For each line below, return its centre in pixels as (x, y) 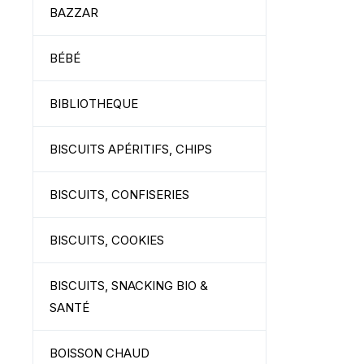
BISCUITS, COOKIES (107, 240)
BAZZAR (74, 13)
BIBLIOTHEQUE (94, 104)
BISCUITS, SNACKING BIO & (129, 286)
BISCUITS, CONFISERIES (119, 195)
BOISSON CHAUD (100, 353)
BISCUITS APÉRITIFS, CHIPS (131, 149)
